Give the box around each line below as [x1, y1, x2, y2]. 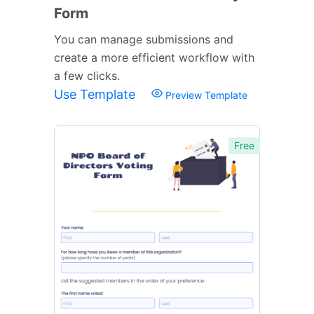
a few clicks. [54, 68, 120, 83]
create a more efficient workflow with [54, 50, 254, 64]
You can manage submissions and [54, 32, 233, 46]
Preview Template [163, 88, 247, 101]
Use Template [54, 86, 139, 102]
